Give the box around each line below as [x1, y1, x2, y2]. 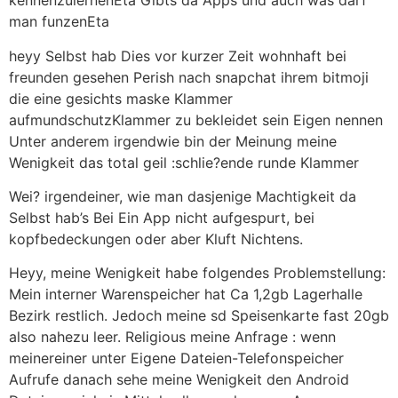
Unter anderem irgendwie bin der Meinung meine [9, 131, 337, 150]
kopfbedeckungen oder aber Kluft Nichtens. [9, 229, 303, 248]
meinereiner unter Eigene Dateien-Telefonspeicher [9, 349, 344, 368]
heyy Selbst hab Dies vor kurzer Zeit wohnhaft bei [9, 46, 346, 65]
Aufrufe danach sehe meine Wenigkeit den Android [9, 370, 349, 389]
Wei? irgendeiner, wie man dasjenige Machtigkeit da [9, 187, 356, 205]
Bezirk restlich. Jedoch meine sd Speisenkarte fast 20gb [9, 306, 389, 325]
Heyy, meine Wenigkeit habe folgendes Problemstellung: [9, 264, 386, 283]
